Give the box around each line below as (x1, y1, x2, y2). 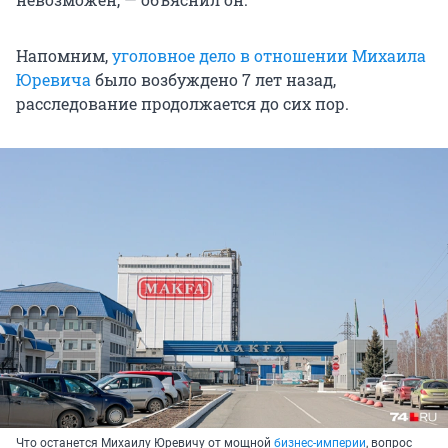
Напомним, (16, 45, 112, 67)
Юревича (16, 69, 91, 91)
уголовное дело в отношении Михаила (112, 45, 426, 67)
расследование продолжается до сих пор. (16, 93, 349, 115)
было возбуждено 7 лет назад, (91, 69, 336, 91)
